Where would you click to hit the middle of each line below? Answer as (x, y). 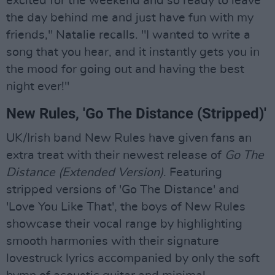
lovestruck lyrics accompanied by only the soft (133, 259)
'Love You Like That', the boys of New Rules (126, 207)
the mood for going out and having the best (125, 70)
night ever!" (38, 87)
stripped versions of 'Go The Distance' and (123, 190)
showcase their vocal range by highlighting (124, 224)
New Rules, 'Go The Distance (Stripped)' (136, 114)
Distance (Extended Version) (85, 173)
